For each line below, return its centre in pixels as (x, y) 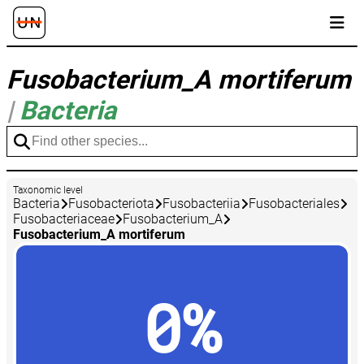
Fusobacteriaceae (64, 219)
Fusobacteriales (294, 204)
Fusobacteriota (111, 204)
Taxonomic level (48, 191)
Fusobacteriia (201, 204)
